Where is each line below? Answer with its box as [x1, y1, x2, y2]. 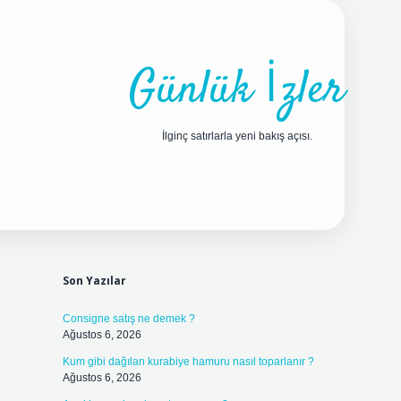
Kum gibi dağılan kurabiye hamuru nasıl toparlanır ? [62, 355, 314, 368]
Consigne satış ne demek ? [62, 312, 195, 325]
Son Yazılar [62, 273, 126, 288]
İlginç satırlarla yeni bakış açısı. [161, 130, 312, 142]
